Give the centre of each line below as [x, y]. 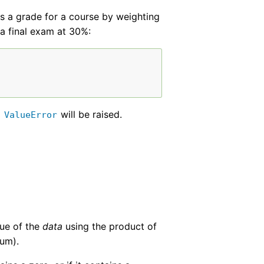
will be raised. [90, 115]
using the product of [110, 227]
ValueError [31, 115]
